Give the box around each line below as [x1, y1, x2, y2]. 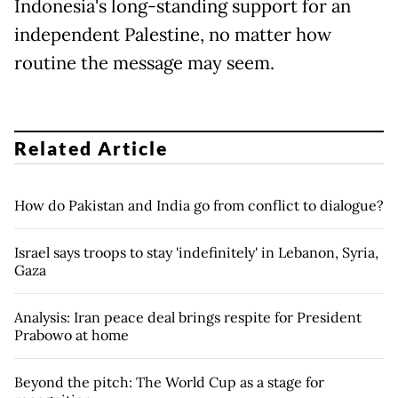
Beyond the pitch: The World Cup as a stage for [14, 372, 324, 391]
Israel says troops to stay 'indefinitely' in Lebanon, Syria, [14, 243, 378, 261]
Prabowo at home [14, 325, 129, 344]
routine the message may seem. [14, 52, 275, 76]
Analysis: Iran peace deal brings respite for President [14, 307, 362, 326]
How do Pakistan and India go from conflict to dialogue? [14, 195, 384, 214]
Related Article [14, 136, 169, 159]
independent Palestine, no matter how [14, 23, 331, 47]
